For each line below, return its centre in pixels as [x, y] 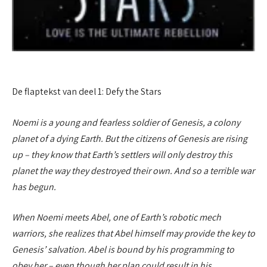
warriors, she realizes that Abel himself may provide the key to [133, 234]
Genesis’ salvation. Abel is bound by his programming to [123, 250]
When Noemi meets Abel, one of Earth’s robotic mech [117, 218]
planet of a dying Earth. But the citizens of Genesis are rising [130, 138]
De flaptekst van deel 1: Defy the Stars [87, 92]
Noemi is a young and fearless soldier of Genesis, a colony [126, 122]
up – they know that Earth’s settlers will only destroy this [122, 154]
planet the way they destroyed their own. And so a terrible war [133, 170]
